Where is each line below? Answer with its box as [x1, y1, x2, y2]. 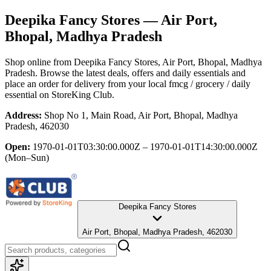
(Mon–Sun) [5, 152, 49, 163]
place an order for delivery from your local [5, 78, 166, 89]
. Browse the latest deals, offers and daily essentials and [35, 67, 246, 78]
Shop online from [5, 56, 74, 67]
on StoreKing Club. [37, 89, 114, 100]
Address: [5, 109, 42, 120]
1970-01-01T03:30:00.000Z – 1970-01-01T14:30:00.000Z [33, 141, 258, 152]
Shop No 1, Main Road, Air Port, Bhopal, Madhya [44, 109, 238, 120]
